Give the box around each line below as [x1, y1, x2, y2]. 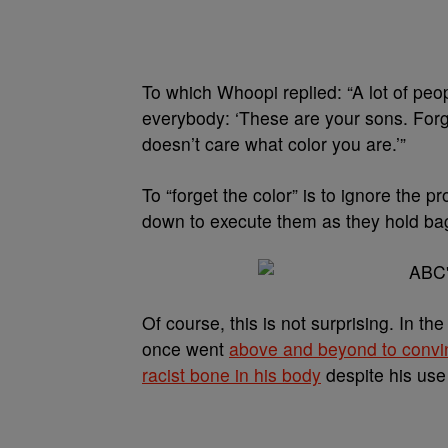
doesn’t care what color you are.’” [142, 131, 406, 156]
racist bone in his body [142, 362, 321, 387]
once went [142, 336, 229, 361]
